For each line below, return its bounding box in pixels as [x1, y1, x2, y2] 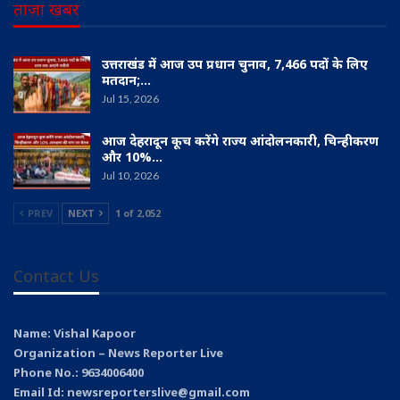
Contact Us [13, 265, 99, 287]
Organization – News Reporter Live [13, 344, 223, 361]
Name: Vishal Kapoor [13, 324, 136, 341]
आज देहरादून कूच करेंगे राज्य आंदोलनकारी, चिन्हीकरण [102, 131, 379, 149]
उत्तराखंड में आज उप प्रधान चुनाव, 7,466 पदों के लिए [102, 55, 368, 73]
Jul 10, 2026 [102, 168, 159, 182]
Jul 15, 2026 [102, 92, 159, 106]
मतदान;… [102, 71, 151, 89]
